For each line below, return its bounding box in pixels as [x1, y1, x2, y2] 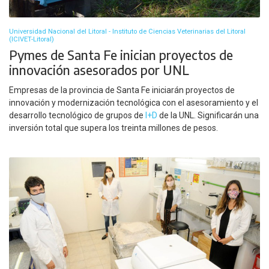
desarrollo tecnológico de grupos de [9, 110, 145, 120]
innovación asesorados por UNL [9, 62, 189, 79]
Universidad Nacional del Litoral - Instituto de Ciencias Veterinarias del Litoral [9, 28, 246, 36]
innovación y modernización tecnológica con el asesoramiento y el [9, 97, 258, 107]
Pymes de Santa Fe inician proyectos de [9, 47, 233, 64]
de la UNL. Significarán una [157, 110, 259, 120]
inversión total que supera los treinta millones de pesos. [9, 122, 218, 133]
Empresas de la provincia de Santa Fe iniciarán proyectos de [9, 85, 235, 95]
